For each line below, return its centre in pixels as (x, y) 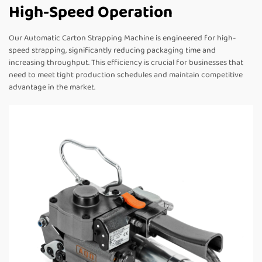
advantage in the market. (52, 87)
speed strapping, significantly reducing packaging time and (112, 51)
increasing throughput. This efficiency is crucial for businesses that (126, 63)
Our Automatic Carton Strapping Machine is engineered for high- (122, 38)
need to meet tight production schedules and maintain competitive (126, 75)
